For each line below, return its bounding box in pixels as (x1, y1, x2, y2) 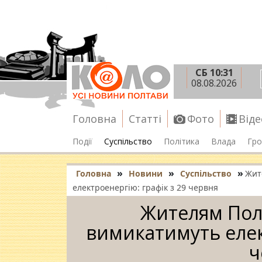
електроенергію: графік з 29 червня (73, 182, 218, 193)
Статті (129, 112, 161, 126)
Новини (129, 168, 163, 179)
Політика (164, 135, 199, 147)
